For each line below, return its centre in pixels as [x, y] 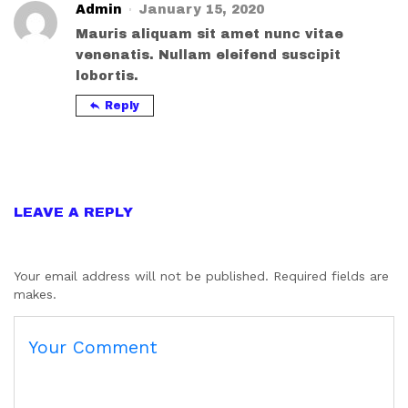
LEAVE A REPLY [73, 212]
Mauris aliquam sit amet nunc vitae [209, 34]
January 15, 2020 [201, 9]
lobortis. [107, 76]
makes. [35, 294]
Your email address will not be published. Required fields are [201, 275]
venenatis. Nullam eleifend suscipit [208, 55]
